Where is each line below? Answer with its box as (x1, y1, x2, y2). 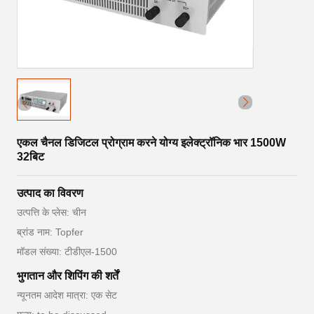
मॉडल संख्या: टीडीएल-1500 (17, 246, 117, 257)
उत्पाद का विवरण (17, 187, 83, 199)
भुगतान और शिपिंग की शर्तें (17, 270, 118, 282)
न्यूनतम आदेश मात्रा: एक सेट (17, 289, 117, 301)
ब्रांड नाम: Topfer (17, 226, 83, 238)
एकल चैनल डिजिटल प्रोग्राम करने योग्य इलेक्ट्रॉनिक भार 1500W (17, 137, 286, 149)
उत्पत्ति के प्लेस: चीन (17, 207, 86, 218)
